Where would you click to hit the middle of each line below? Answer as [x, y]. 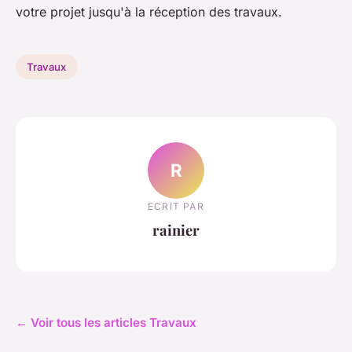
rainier [176, 229]
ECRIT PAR [176, 206]
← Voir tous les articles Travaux [106, 322]
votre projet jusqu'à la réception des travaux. [149, 11]
